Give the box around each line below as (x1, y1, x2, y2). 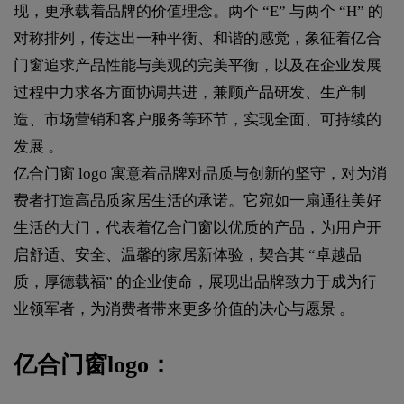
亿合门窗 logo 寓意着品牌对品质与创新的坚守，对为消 (14, 165, 387, 182)
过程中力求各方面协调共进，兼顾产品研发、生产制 (14, 84, 366, 101)
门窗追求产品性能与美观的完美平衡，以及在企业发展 (14, 57, 381, 74)
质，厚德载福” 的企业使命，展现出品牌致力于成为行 (14, 273, 377, 290)
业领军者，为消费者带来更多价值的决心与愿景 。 (14, 300, 354, 317)
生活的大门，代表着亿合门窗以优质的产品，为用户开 (14, 219, 381, 236)
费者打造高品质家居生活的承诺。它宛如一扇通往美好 (14, 192, 381, 209)
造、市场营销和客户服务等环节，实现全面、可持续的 (14, 111, 381, 128)
